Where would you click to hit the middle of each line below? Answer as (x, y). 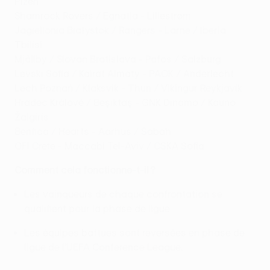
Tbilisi (28, 45)
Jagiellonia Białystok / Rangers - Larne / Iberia (120, 30)
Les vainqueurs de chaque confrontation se (123, 194)
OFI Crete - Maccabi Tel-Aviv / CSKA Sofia (109, 146)
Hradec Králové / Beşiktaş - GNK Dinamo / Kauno (125, 103)
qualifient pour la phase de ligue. (98, 209)
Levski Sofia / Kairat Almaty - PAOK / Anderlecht (124, 74)
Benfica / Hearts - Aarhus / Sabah (93, 132)
